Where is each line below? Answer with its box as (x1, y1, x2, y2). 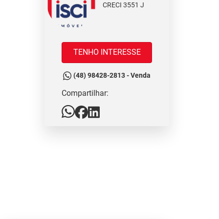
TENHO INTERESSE (73, 47, 141, 57)
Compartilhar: (62, 88, 109, 98)
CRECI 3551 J (102, 1, 144, 9)
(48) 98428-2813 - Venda (73, 71, 151, 80)
